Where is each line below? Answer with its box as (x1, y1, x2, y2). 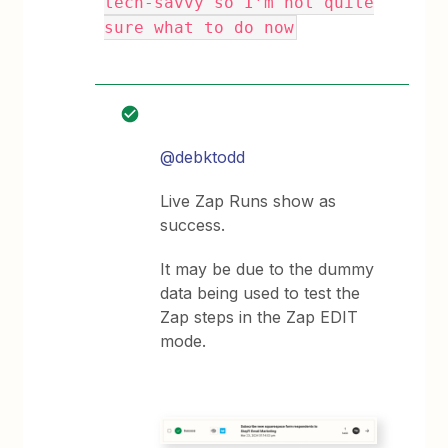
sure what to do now (104, 18, 295, 37)
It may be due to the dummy (160, 259, 375, 279)
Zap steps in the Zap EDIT (160, 307, 359, 327)
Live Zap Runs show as (160, 191, 337, 211)
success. (160, 215, 226, 235)
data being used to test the (160, 283, 361, 303)
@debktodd (160, 147, 246, 167)
